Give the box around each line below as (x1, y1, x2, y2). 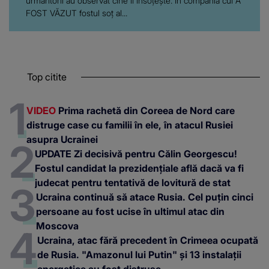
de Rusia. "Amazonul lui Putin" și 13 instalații (37, 248, 241, 261)
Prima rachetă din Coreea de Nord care (56, 104, 235, 116)
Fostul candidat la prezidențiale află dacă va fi (35, 162, 244, 174)
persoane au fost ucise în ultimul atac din (36, 205, 225, 217)
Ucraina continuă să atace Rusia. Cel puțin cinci (36, 190, 253, 203)
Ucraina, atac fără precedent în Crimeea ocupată (37, 234, 258, 246)
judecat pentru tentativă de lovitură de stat (35, 176, 231, 189)
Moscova (36, 219, 79, 232)
